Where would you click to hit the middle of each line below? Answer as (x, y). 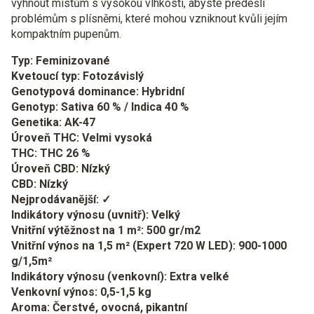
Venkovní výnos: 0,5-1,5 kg (81, 292)
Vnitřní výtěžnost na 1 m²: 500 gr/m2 (106, 230)
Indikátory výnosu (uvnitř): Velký (96, 215)
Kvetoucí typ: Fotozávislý (77, 76)
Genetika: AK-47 (53, 122)
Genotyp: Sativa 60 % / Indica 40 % (100, 107)
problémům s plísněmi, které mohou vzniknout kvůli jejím (149, 19)
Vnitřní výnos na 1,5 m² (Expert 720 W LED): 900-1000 (149, 246)
